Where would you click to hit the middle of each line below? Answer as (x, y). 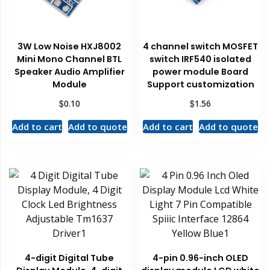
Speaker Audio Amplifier (69, 71)
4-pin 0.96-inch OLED (201, 258)
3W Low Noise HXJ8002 (70, 46)
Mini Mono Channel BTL (70, 59)
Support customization (200, 84)
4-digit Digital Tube (70, 258)
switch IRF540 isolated (201, 59)
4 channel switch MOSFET (201, 46)
